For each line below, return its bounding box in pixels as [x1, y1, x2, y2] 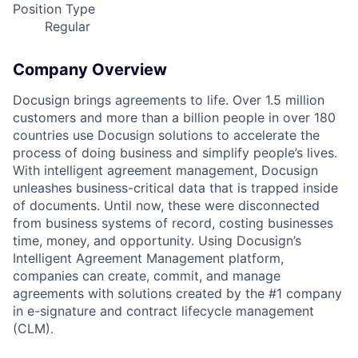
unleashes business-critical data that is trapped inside [13, 180, 338, 197]
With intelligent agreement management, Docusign [13, 162, 318, 179]
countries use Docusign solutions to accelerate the [13, 127, 320, 144]
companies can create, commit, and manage [13, 268, 280, 284]
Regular [45, 18, 90, 35]
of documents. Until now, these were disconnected [13, 197, 320, 214]
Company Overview [13, 60, 167, 80]
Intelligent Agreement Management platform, [13, 250, 284, 267]
